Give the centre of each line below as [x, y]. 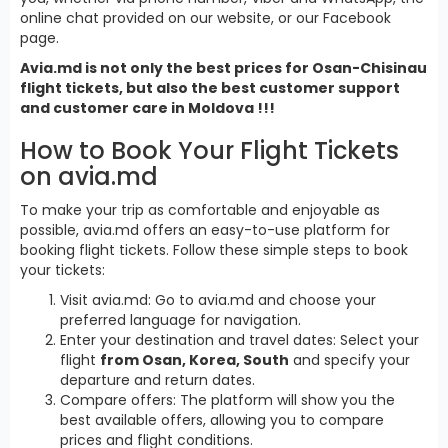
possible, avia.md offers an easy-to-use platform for [205, 229]
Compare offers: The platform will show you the [227, 399]
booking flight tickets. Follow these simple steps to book [214, 249]
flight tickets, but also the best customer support [210, 87]
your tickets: [62, 269]
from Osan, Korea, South [194, 359]
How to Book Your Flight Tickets [209, 150]
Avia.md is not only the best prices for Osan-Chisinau [223, 67]
